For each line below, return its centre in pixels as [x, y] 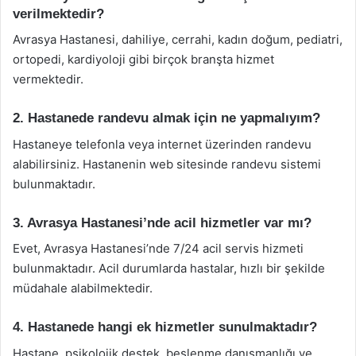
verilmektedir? [58, 14]
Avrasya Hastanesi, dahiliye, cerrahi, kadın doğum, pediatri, [178, 39]
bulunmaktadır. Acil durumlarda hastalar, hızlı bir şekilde [169, 268]
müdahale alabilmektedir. [83, 288]
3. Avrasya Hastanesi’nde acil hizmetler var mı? [162, 222]
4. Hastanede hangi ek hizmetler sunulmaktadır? [165, 327]
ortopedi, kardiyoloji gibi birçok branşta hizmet [143, 59]
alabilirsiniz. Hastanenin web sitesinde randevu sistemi [167, 164]
